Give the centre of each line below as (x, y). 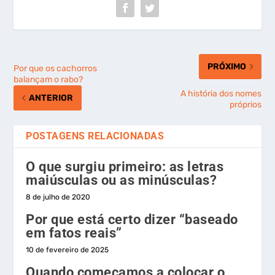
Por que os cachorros (56, 69)
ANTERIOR (51, 98)
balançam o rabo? (48, 80)
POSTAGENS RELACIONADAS (95, 136)
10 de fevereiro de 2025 (68, 250)
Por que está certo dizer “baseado (132, 220)
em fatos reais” (74, 233)
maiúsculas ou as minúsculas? (122, 180)
